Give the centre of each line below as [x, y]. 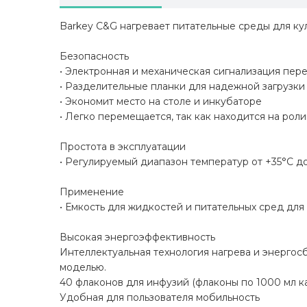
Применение [92, 192]
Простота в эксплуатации [123, 147]
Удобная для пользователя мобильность [160, 298]
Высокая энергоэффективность [137, 237]
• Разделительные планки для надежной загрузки [182, 87]
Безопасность [94, 57]
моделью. [83, 268]
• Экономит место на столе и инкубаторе [161, 102]
